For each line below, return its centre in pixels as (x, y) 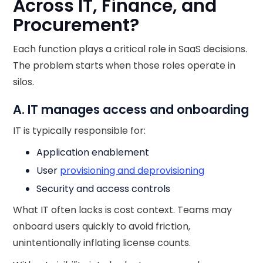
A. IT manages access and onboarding (131, 109)
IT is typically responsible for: (80, 131)
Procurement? (76, 25)
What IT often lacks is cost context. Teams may (123, 210)
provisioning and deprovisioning (132, 171)
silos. (24, 82)
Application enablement (93, 152)
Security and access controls (104, 189)
